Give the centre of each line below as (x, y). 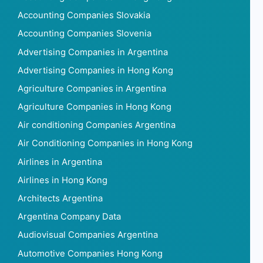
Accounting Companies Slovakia (84, 16)
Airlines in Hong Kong (63, 180)
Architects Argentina (60, 199)
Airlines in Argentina (60, 162)
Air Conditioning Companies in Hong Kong (105, 144)
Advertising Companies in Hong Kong (95, 70)
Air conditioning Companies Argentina (97, 125)
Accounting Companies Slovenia (85, 34)
